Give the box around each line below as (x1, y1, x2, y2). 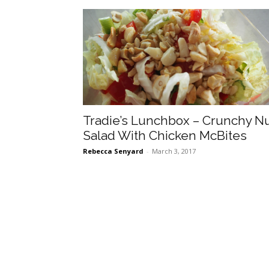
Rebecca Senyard (83, 147, 144, 156)
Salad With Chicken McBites (83, 128, 247, 144)
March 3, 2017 (152, 147, 196, 156)
